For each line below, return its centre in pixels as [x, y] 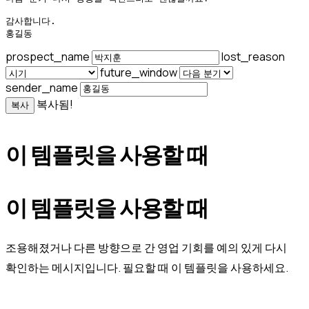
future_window [140, 73]
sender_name [43, 88]
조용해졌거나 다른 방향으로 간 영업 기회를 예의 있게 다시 [146, 247]
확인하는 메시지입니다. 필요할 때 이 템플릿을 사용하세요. [147, 267]
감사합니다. [31, 21]
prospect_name [49, 56]
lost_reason [253, 56]
